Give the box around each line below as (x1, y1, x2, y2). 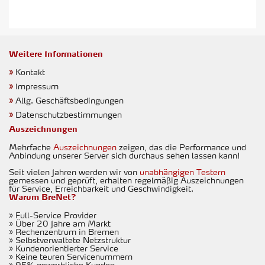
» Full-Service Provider (9, 209, 96, 221)
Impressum (15, 80, 59, 92)
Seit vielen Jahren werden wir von (9, 166, 140, 177)
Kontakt (15, 66, 45, 77)
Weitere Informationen (9, 48, 103, 59)
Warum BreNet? (9, 191, 76, 202)
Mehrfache (9, 141, 53, 153)
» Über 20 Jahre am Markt (9, 218, 111, 229)
